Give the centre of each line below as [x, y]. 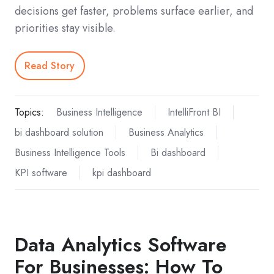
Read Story [50, 65]
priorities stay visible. [65, 28]
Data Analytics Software [120, 244]
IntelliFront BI [194, 112]
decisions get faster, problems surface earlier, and [134, 11]
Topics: [29, 112]
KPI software [41, 172]
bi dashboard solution [59, 132]
